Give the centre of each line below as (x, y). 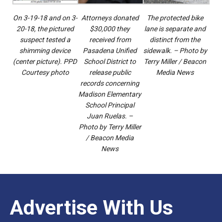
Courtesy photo (45, 73)
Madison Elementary (110, 94)
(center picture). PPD (45, 62)
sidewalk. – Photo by (175, 51)
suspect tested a (45, 40)
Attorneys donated (110, 18)
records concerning (110, 83)
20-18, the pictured (45, 29)
